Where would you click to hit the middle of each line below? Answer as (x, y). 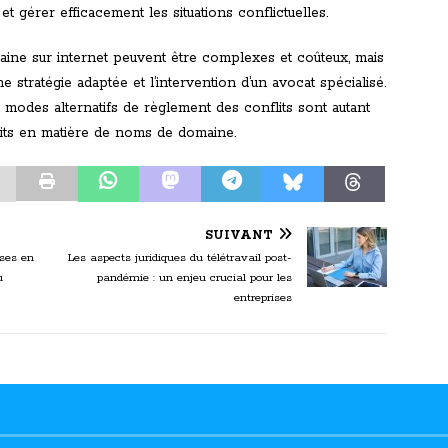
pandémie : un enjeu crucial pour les (195, 278)
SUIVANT (239, 236)
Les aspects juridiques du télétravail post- (180, 258)
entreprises (263, 298)
